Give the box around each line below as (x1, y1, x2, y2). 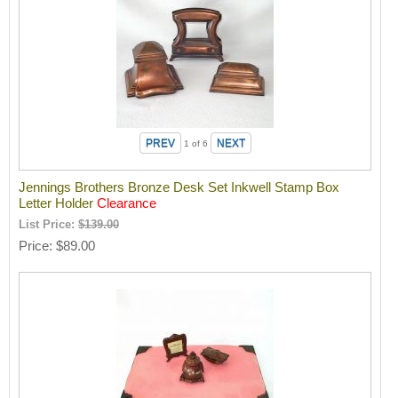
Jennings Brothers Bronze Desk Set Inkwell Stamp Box (19, 179, 340, 195)
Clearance (97, 195, 157, 211)
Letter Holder (19, 195, 98, 211)
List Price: (19, 219, 79, 232)
